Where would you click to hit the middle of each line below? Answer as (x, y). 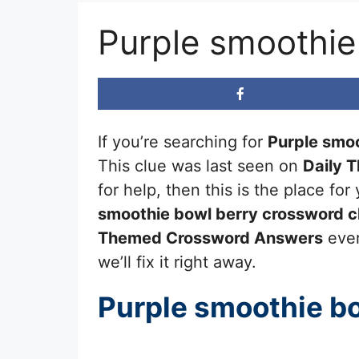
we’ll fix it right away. (177, 262)
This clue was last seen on (200, 165)
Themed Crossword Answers (210, 238)
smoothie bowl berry (178, 214)
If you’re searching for (183, 141)
